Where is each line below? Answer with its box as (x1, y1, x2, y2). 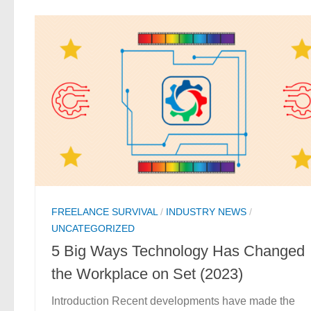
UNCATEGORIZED (51, 222, 135, 234)
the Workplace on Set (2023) (51, 264, 243, 283)
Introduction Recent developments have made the (51, 294, 295, 307)
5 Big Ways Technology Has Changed (51, 242, 305, 260)
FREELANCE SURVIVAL (51, 205, 158, 217)
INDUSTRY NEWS (166, 205, 246, 217)
